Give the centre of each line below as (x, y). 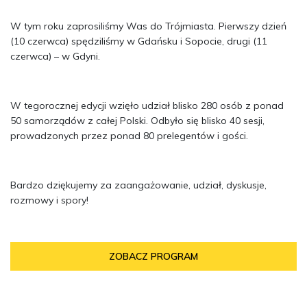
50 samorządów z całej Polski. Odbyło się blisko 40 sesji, (137, 121)
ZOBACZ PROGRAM (153, 256)
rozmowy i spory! (49, 200)
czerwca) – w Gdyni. (55, 56)
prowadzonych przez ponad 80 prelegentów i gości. (129, 136)
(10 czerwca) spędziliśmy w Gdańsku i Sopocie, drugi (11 (139, 41)
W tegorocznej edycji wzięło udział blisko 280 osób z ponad (147, 106)
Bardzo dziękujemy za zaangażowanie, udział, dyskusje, (138, 185)
